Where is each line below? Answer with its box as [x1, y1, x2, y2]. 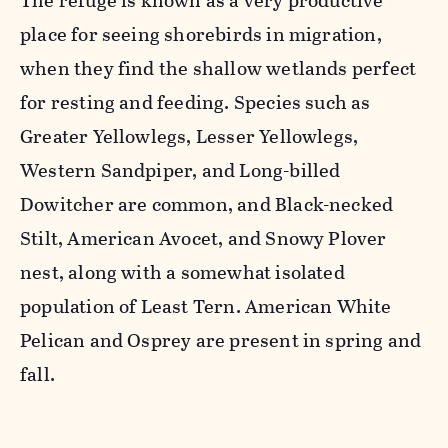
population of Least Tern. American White [20, 292, 392, 322]
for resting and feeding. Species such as [20, 88, 371, 118]
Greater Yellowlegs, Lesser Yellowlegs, [20, 122, 359, 152]
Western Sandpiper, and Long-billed [20, 156, 341, 186]
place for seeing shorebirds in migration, [20, 20, 382, 50]
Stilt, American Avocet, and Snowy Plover [20, 224, 387, 254]
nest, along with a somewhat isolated [20, 258, 345, 288]
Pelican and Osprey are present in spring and [20, 326, 422, 356]
